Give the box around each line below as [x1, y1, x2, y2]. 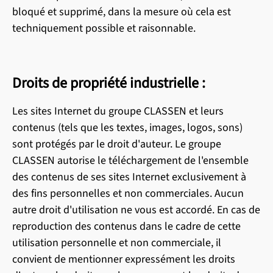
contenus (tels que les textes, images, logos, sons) [12, 120, 243, 135]
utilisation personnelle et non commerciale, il [12, 235, 221, 250]
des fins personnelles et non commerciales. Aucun [12, 186, 244, 201]
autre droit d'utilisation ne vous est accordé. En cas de [12, 202, 260, 218]
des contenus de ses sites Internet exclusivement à [12, 169, 246, 185]
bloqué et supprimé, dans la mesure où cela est [12, 4, 231, 19]
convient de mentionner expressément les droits [12, 252, 235, 267]
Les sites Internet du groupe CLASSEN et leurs [12, 104, 224, 119]
